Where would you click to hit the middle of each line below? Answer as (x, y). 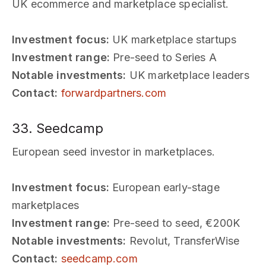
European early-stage (164, 187)
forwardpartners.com (114, 93)
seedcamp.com (99, 258)
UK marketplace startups (173, 39)
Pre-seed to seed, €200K (175, 223)
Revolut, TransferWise (183, 240)
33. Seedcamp (58, 128)
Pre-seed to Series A (163, 57)
